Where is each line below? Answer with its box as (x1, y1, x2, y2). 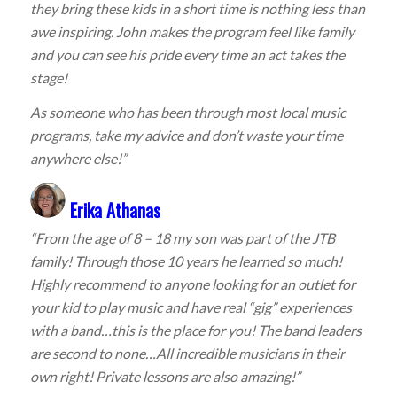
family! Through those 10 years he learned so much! (29, 253, 342, 270)
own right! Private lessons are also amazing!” (29, 368, 300, 385)
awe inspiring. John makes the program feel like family (29, 22, 354, 40)
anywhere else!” (29, 150, 127, 167)
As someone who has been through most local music (29, 104, 346, 121)
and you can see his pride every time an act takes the (29, 45, 345, 63)
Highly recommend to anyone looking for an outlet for (29, 276, 355, 293)
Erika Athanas (69, 197, 160, 224)
